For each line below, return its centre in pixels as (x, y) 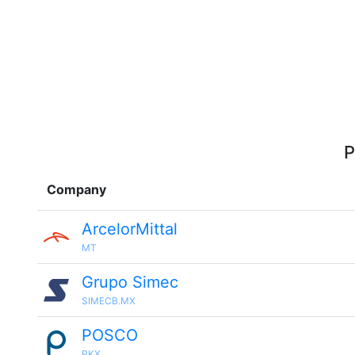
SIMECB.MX (109, 301)
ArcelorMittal (130, 229)
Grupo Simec (130, 282)
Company (76, 189)
